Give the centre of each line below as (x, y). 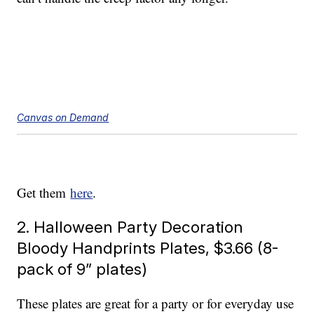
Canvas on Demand (63, 118)
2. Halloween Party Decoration (130, 227)
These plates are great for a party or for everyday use (156, 303)
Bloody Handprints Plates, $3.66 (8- (148, 248)
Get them (44, 193)
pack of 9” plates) (82, 269)
